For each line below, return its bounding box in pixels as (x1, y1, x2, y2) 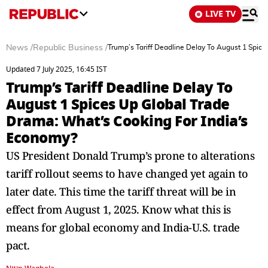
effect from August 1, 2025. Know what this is (6, 202, 231, 217)
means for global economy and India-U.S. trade (6, 220, 240, 234)
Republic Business (33, 44, 103, 52)
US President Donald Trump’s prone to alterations (6, 148, 254, 163)
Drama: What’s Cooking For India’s (6, 110, 248, 132)
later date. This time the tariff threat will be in (6, 184, 236, 199)
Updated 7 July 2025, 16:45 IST (6, 64, 107, 75)
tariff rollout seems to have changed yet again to (6, 166, 248, 181)
